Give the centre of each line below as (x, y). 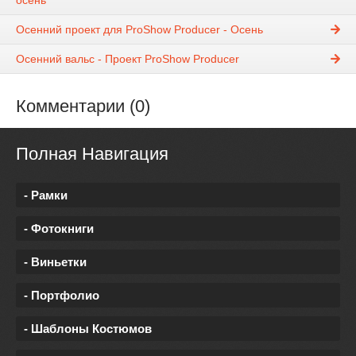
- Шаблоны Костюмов (88, 328)
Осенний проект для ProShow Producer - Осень (139, 30)
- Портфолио (62, 295)
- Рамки (46, 195)
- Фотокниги (59, 228)
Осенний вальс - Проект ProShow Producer (128, 59)
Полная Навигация (92, 153)
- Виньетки (55, 261)
